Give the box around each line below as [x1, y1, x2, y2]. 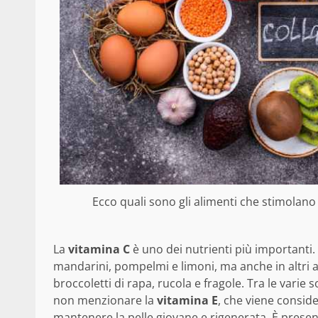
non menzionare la [53, 292, 157, 309]
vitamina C [68, 241, 130, 258]
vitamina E [157, 292, 218, 309]
